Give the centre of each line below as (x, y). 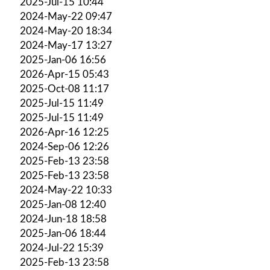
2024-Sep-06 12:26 (64, 146)
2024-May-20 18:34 (66, 31)
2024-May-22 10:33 (66, 190)
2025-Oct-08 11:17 (64, 89)
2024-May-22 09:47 (66, 16)
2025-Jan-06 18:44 (63, 233)
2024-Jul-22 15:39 (62, 248)
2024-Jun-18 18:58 (63, 219)
